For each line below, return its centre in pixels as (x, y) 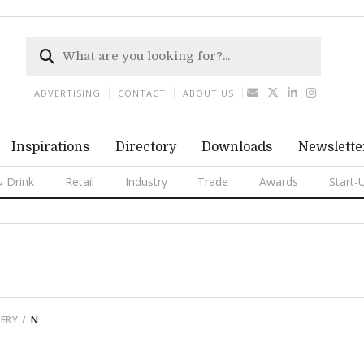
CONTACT (142, 93)
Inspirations (50, 147)
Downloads (237, 147)
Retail (79, 182)
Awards (279, 182)
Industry (146, 182)
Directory (145, 147)
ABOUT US (208, 93)
